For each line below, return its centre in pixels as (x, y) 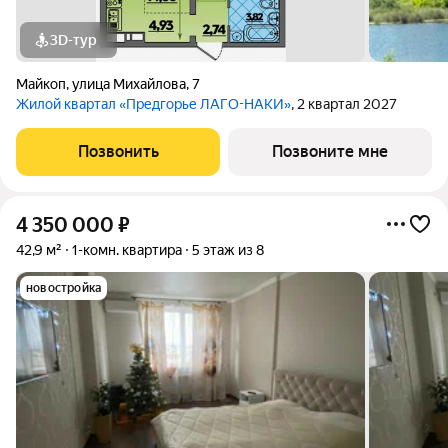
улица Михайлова (129, 84)
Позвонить (118, 151)
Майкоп (41, 84)
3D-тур (73, 40)
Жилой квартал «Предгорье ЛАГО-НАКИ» (153, 104)
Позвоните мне (330, 151)
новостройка (64, 288)
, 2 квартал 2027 (344, 104)
